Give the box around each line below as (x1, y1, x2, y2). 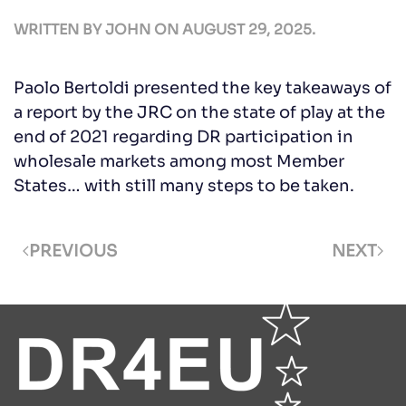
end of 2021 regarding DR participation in (14, 126, 353, 147)
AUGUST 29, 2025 (182, 20, 312, 39)
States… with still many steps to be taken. (14, 175, 354, 196)
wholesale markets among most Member (14, 150, 344, 171)
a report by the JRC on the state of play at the (14, 101, 385, 122)
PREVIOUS (29, 240, 117, 261)
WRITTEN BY (14, 20, 105, 39)
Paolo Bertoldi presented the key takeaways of (14, 77, 391, 98)
